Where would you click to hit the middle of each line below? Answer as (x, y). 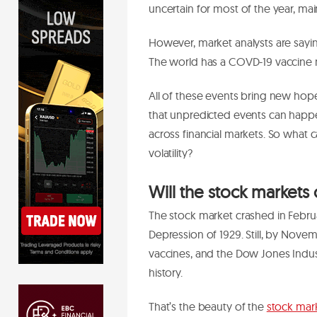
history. (168, 272)
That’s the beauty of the (208, 306)
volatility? (171, 152)
